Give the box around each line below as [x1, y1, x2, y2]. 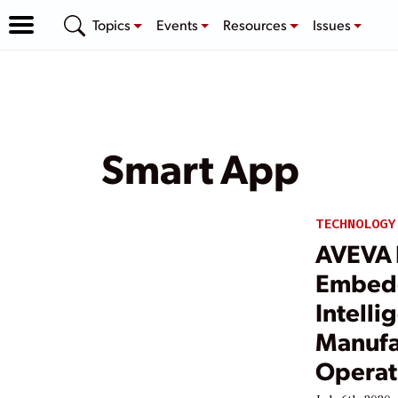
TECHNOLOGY [315, 215, 396, 233]
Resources [223, 14, 291, 34]
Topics [92, 14, 133, 34]
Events [155, 14, 201, 34]
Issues [312, 14, 354, 34]
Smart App [101, 140, 299, 194]
